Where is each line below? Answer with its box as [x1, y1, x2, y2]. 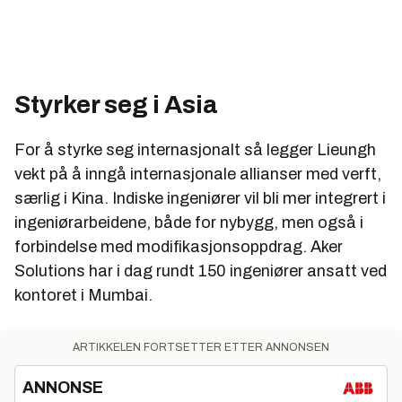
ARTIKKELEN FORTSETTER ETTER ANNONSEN [73, 340, 329, 354]
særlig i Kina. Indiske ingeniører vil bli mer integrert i [14, 188, 386, 207]
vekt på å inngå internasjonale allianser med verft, [14, 164, 381, 183]
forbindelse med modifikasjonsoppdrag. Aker [14, 237, 343, 256]
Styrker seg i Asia [14, 90, 218, 118]
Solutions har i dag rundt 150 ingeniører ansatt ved [14, 261, 387, 280]
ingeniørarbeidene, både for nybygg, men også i [14, 213, 363, 232]
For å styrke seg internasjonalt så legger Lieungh [14, 140, 376, 159]
